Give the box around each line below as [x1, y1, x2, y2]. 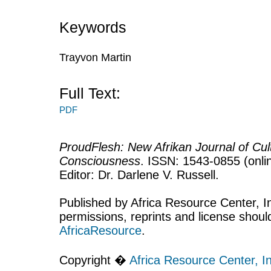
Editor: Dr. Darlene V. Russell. [59, 168, 219, 182]
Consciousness [59, 154, 140, 168]
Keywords [59, 18, 126, 36]
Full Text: [59, 84, 120, 102]
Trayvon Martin [59, 51, 131, 64]
